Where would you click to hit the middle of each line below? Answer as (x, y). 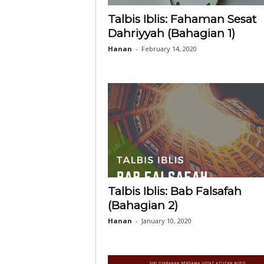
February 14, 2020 (169, 49)
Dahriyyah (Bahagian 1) (171, 33)
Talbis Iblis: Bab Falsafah (174, 191)
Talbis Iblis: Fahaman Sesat (182, 19)
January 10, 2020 (166, 221)
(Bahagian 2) (143, 205)
